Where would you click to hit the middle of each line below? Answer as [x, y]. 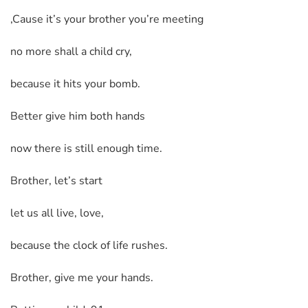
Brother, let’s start [56, 180]
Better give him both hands [78, 116]
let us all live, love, [57, 213]
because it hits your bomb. [75, 84]
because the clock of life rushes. [89, 245]
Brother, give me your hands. [82, 277]
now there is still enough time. [86, 148]
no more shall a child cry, [71, 51]
